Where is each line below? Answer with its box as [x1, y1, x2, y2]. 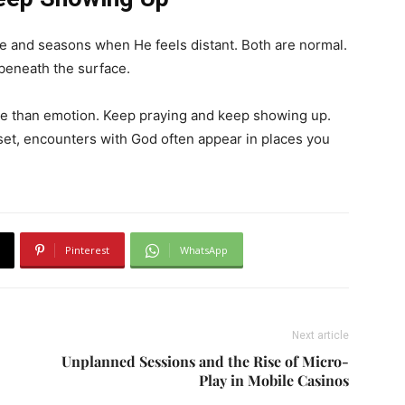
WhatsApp [180, 243, 228, 257]
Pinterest [65, 243, 109, 257]
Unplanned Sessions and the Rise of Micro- [61, 352, 349, 371]
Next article [292, 329, 349, 342]
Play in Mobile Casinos [199, 371, 349, 390]
